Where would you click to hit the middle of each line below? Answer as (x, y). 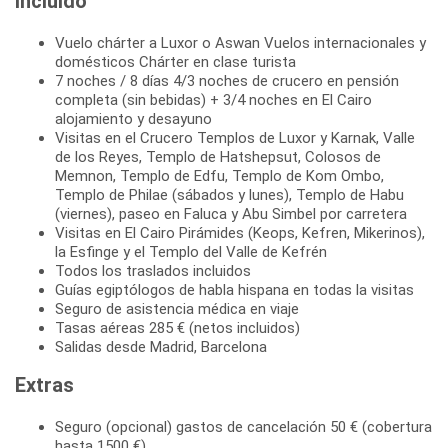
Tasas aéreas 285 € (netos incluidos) (177, 327)
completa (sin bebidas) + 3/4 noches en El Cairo (213, 99)
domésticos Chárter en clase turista (175, 61)
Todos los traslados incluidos (153, 270)
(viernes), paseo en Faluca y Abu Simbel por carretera (231, 213)
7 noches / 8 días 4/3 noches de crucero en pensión (227, 80)
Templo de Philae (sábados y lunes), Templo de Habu (229, 194)
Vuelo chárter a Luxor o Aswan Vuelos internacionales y (240, 42)
